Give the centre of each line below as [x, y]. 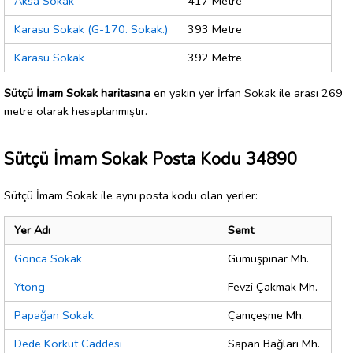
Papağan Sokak [54, 316]
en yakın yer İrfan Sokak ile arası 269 [247, 93]
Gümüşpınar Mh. [268, 259]
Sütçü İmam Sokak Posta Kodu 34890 [150, 159]
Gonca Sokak [48, 259]
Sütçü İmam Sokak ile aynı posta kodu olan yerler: [131, 195]
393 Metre [215, 30]
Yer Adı [32, 230]
